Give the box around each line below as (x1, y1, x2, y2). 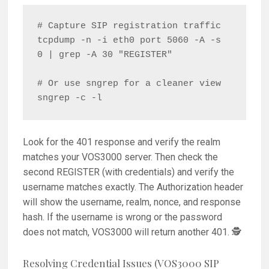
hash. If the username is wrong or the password (23, 211, 223, 223)
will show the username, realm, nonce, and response (23, 196, 241, 208)
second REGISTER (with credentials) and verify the (23, 166, 235, 178)
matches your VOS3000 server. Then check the (23, 151, 219, 163)
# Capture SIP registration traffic (37, 21, 222, 32)
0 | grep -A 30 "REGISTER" (37, 50, 173, 61)
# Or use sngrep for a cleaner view (37, 79, 222, 89)
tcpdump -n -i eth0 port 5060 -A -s (37, 35, 222, 46)
